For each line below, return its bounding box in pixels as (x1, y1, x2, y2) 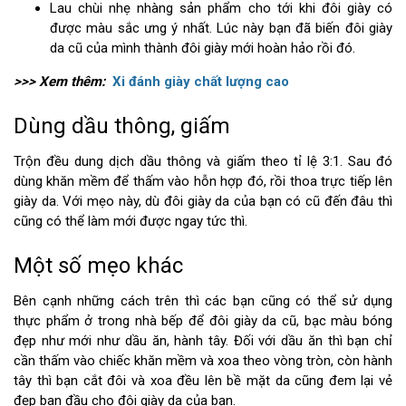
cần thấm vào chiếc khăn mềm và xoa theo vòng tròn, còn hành (14, 353, 392, 370)
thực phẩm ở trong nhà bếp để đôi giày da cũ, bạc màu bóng (14, 313, 392, 330)
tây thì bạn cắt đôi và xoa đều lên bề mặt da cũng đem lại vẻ (14, 372, 392, 390)
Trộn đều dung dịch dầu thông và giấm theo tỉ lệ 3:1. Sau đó (14, 153, 392, 170)
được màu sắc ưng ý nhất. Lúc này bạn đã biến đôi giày (50, 20, 392, 37)
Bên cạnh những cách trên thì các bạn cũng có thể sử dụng (14, 293, 392, 310)
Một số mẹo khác (14, 253, 183, 279)
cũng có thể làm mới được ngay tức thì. (14, 213, 247, 230)
